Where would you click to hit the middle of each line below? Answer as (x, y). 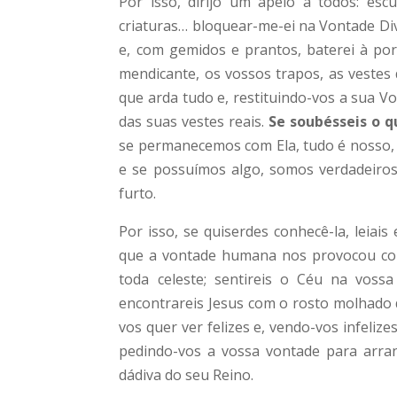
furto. (138, 193)
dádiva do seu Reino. (187, 375)
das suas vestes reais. (194, 121)
